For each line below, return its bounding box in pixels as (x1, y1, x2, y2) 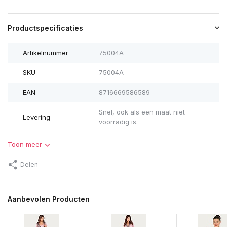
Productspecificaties (8, 24, 83, 33)
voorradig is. (98, 118, 138, 126)
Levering (23, 112, 50, 121)
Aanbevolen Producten (8, 195, 90, 204)
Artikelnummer (23, 49, 68, 57)
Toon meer (8, 140, 42, 149)
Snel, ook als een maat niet (98, 108, 185, 117)
